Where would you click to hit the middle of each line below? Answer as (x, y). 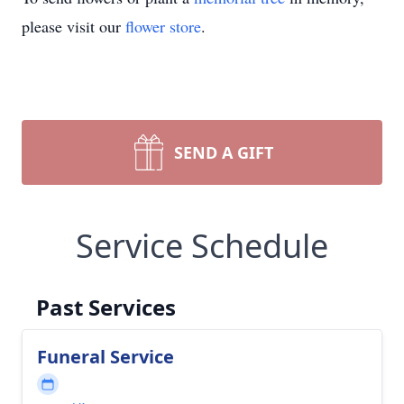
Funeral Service (106, 356)
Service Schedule (202, 245)
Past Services (106, 307)
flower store (163, 26)
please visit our (73, 26)
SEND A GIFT (224, 152)
